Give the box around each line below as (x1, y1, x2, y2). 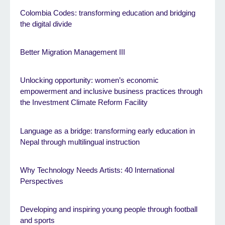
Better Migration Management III (20, 48, 125, 57)
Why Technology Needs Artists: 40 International (20, 166, 174, 175)
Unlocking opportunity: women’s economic (20, 76, 159, 85)
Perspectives (20, 177, 63, 186)
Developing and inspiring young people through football (20, 205, 197, 214)
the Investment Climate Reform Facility (20, 98, 148, 107)
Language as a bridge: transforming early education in (20, 126, 195, 135)
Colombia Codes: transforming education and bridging (20, 8, 195, 17)
